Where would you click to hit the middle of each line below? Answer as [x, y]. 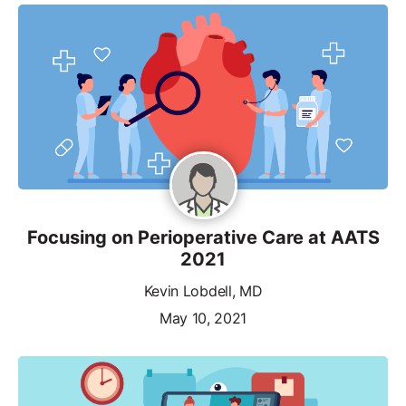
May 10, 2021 [203, 318]
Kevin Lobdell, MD [203, 290]
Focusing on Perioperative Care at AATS [203, 237]
